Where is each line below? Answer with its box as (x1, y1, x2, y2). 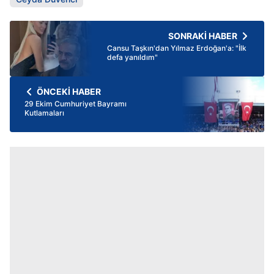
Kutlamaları (24, 108, 64, 118)
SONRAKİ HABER (168, 31, 237, 42)
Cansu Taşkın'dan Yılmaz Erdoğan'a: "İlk (107, 43, 246, 53)
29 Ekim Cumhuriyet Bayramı (24, 99, 127, 109)
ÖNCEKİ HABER (37, 86, 101, 97)
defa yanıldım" (107, 53, 158, 62)
